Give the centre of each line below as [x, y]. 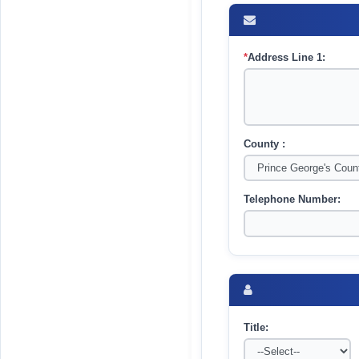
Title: [256, 327]
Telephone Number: [292, 200]
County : [264, 144]
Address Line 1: [286, 57]
